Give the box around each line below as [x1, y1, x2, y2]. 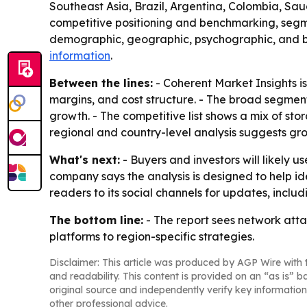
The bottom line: [49, 213, 143, 228]
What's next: [49, 153, 120, 167]
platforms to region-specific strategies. [49, 230, 254, 244]
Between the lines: [49, 76, 153, 90]
